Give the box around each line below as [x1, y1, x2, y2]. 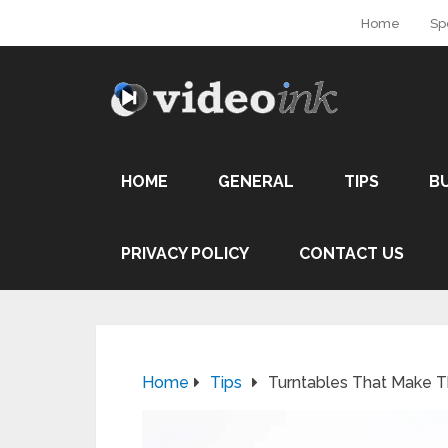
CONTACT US [299, 244, 404, 263]
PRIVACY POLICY [121, 244, 249, 263]
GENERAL [218, 172, 294, 191]
